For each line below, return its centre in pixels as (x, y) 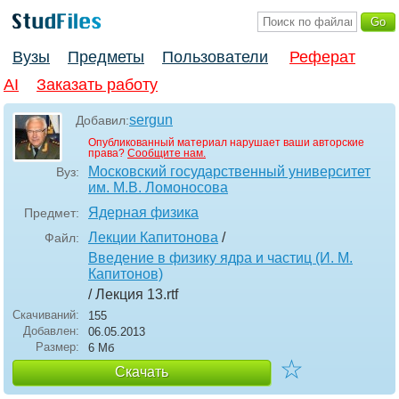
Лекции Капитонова (153, 238)
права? (108, 154)
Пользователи (215, 57)
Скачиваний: (46, 315)
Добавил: (102, 121)
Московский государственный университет (229, 172)
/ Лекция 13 (126, 295)
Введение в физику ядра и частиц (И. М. (220, 258)
